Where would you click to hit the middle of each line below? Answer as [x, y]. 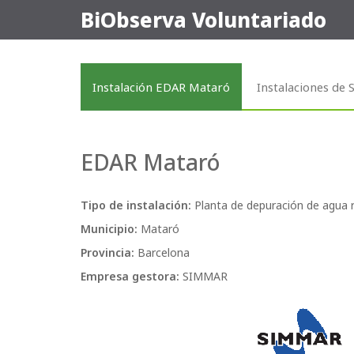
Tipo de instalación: [137, 205]
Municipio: [109, 229]
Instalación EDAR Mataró [161, 87]
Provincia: [109, 252]
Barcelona [164, 252]
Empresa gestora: [132, 276]
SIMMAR [205, 276]
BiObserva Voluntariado [203, 20]
